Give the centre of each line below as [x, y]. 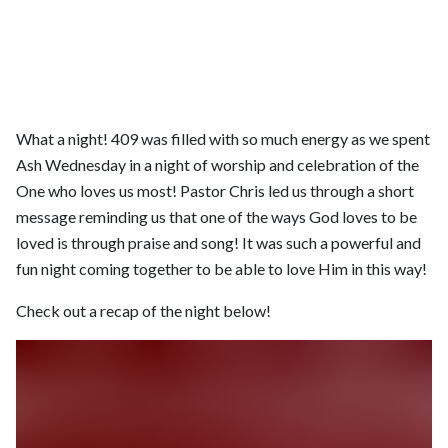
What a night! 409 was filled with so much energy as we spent [223, 139]
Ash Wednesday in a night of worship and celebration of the [217, 165]
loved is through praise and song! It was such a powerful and [218, 243]
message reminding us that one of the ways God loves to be [216, 217]
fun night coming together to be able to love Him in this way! [221, 269]
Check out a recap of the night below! [143, 311]
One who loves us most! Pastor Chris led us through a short [215, 191]
